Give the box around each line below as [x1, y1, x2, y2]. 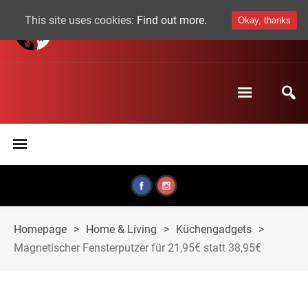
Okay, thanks [238, 15, 291, 25]
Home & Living [86, 223, 157, 236]
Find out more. [137, 13, 207, 27]
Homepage [14, 223, 67, 236]
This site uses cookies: [25, 13, 137, 27]
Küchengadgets [176, 223, 252, 236]
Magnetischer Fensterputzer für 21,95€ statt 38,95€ [14, 241, 261, 254]
